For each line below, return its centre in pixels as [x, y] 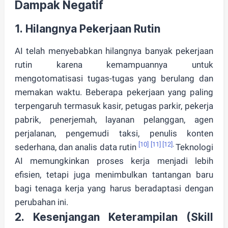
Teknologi [195, 147]
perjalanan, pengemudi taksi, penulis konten [114, 133]
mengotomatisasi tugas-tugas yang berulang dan [114, 78]
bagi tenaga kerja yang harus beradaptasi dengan [114, 188]
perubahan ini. [42, 202]
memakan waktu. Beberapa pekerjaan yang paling [114, 92]
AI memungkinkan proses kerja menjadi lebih [114, 161]
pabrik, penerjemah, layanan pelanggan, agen [114, 119]
